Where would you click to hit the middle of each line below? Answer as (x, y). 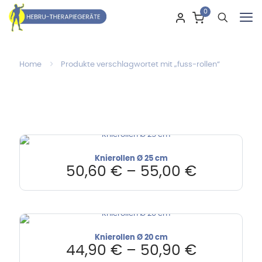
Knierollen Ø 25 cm (131, 159)
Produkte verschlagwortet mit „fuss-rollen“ (140, 65)
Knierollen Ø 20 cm (131, 237)
